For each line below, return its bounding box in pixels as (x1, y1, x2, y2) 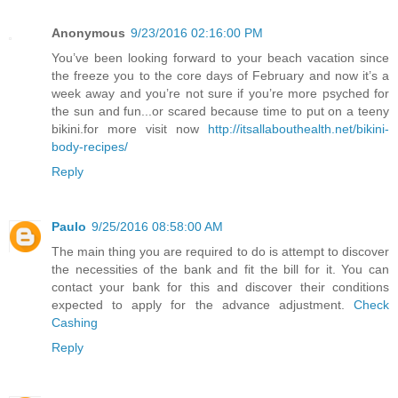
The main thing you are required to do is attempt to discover (52, 243, 389, 259)
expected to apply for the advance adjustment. (52, 297, 354, 312)
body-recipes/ (52, 139, 128, 154)
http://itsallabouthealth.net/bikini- (208, 121, 389, 136)
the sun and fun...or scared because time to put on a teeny (52, 103, 389, 118)
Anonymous (52, 25, 125, 40)
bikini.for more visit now (52, 121, 208, 136)
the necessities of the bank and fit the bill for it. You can (52, 261, 389, 276)
